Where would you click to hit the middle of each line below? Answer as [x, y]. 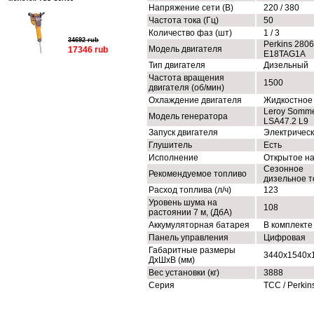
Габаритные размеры [192, 250]
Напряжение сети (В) [191, 8]
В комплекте [288, 225]
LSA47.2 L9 [286, 121]
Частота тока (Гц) [184, 20]
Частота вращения [186, 78]
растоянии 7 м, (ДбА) [190, 212]
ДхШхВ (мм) [172, 260]
